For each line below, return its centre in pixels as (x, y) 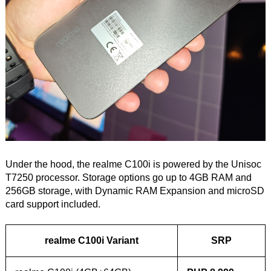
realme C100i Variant (91, 241)
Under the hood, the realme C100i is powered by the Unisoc (133, 165)
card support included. (53, 204)
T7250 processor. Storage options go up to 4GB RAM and (128, 178)
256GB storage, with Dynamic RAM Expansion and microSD (135, 191)
